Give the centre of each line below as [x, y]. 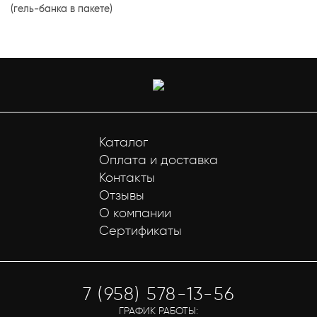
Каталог [123, 142]
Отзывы [122, 195]
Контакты [127, 178]
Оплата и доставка [158, 160]
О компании [135, 213]
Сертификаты [140, 231]
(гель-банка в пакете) [62, 8]
